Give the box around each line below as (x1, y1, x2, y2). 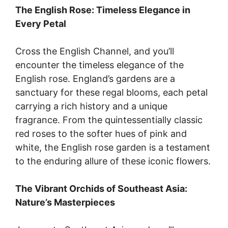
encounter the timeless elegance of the (15, 59, 184, 70)
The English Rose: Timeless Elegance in (15, 4, 190, 15)
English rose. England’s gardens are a (15, 73, 175, 84)
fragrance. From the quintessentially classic (15, 114, 203, 125)
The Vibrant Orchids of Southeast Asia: (15, 183, 187, 194)
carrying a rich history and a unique (15, 100, 167, 111)
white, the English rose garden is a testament (15, 141, 210, 153)
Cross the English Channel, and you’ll (15, 45, 174, 56)
